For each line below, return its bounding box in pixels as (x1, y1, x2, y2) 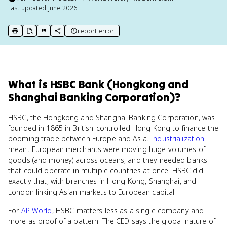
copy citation (40, 30, 82, 40)
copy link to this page (54, 30, 125, 40)
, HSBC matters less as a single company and (52, 206, 204, 215)
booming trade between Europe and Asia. (8, 134, 151, 143)
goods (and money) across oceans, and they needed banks (8, 155, 208, 165)
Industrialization (150, 134, 205, 143)
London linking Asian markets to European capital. (8, 187, 176, 197)
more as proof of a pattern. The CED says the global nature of (8, 216, 216, 226)
